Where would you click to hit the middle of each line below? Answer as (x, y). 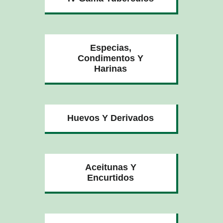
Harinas (111, 68)
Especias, (111, 48)
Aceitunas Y (111, 167)
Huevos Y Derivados (111, 118)
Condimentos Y (111, 58)
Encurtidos (111, 177)
